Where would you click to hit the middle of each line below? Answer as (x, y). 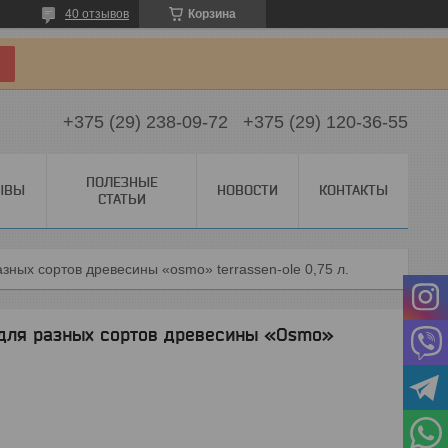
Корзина (212, 14)
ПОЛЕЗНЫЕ (121, 182)
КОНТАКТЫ (353, 190)
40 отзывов (97, 14)
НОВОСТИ (247, 190)
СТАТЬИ (121, 199)
